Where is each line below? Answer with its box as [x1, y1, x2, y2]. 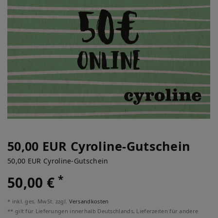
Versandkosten [69, 198, 109, 205]
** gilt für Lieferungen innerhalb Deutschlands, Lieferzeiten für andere [7, 207, 199, 215]
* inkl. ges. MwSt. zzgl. [7, 198, 69, 205]
